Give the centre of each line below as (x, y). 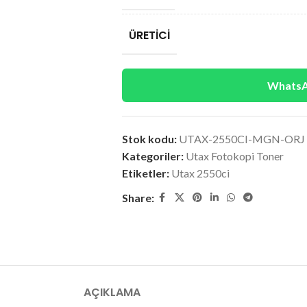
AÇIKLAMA (112, 292)
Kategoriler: (152, 156)
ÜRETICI (149, 35)
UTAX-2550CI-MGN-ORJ (242, 139)
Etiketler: (145, 173)
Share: (138, 198)
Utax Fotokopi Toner (234, 156)
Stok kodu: (150, 139)
